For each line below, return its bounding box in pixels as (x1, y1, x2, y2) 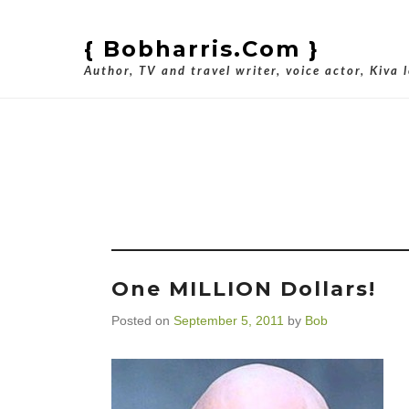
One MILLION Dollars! (111, 277, 376, 301)
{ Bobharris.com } (84, 36, 320, 62)
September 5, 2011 (173, 313, 284, 328)
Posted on (111, 313, 173, 328)
